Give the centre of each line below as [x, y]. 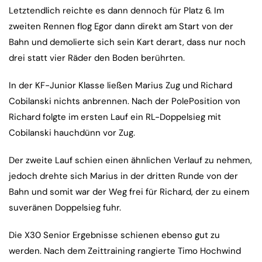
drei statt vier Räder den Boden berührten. [97, 58]
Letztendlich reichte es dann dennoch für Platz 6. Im [116, 11]
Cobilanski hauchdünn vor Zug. [72, 133]
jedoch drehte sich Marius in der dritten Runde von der [123, 176]
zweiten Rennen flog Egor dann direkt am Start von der [121, 27]
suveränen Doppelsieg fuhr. [65, 208]
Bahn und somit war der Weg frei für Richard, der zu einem [129, 192]
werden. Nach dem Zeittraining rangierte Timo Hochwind [125, 251]
